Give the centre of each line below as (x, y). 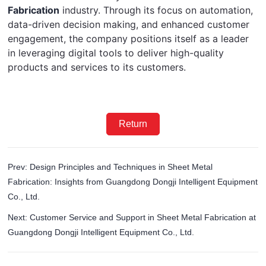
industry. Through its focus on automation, (156, 10)
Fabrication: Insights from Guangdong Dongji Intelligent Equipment (133, 182)
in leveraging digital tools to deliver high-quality (116, 53)
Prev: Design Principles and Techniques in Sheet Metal (110, 167)
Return (133, 124)
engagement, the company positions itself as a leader (129, 39)
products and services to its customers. (97, 67)
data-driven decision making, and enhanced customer (129, 25)
